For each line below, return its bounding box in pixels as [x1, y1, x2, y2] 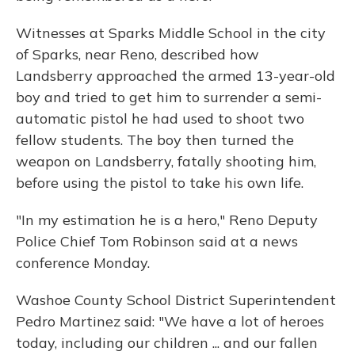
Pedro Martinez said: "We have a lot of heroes [16, 312, 324, 330]
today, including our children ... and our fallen [16, 334, 318, 352]
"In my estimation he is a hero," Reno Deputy [16, 211, 318, 229]
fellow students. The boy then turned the [16, 131, 294, 149]
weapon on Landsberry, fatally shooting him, [16, 152, 316, 170]
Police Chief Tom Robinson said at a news [16, 232, 298, 250]
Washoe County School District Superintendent [16, 291, 336, 309]
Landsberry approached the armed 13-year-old [16, 67, 335, 85]
